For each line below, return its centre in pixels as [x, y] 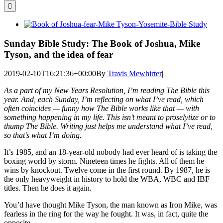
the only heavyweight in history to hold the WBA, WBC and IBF [107, 179]
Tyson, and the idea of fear [58, 54]
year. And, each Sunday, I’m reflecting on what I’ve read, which [104, 100]
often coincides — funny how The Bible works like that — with [102, 109]
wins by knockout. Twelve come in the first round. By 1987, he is [107, 170]
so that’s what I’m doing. [45, 135]
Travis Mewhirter [135, 74]
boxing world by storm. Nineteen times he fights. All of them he [104, 161]
